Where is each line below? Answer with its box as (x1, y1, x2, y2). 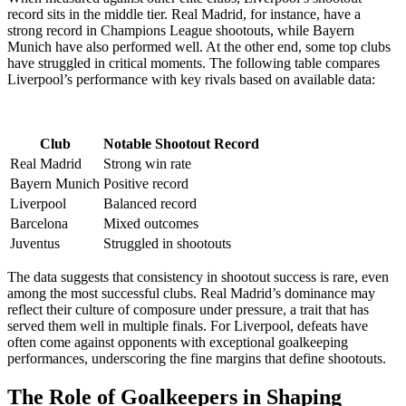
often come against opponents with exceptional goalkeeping (7, 333, 348, 350)
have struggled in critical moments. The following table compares (7, 54, 380, 71)
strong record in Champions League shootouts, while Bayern (7, 22, 354, 38)
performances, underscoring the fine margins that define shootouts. (7, 350, 386, 366)
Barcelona (10, 215, 68, 231)
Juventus (10, 235, 60, 251)
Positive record (103, 175, 188, 191)
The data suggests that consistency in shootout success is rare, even (7, 268, 389, 285)
